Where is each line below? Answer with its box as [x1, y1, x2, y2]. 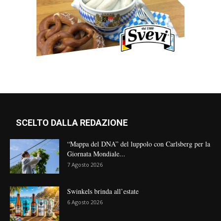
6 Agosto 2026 [67, 198, 103, 206]
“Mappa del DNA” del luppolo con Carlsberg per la [67, 139, 210, 148]
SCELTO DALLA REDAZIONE [16, 117, 128, 128]
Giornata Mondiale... [67, 148, 125, 158]
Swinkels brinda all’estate [67, 186, 139, 196]
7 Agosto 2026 [67, 160, 103, 168]
